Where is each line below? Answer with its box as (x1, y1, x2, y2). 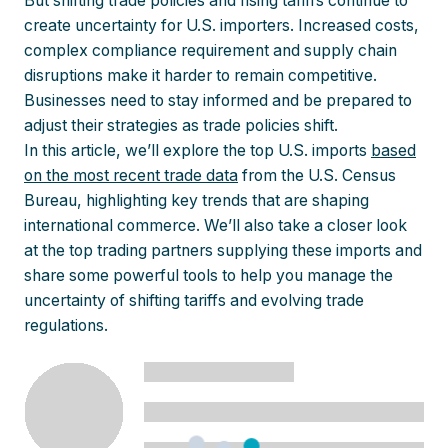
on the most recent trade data (24, 166, 238, 186)
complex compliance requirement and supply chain (24, 41, 397, 61)
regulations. (24, 316, 108, 336)
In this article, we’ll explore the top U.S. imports (24, 141, 371, 161)
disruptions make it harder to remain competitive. (24, 66, 377, 86)
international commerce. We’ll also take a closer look (24, 216, 407, 236)
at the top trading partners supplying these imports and (24, 241, 422, 261)
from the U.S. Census (238, 166, 396, 186)
